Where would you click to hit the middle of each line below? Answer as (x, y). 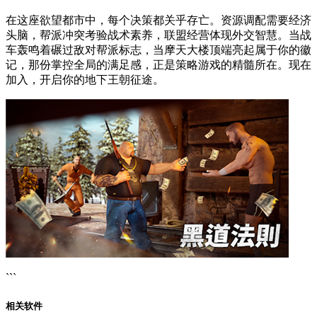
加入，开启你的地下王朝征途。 (85, 80)
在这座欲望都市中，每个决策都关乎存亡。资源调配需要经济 (158, 21)
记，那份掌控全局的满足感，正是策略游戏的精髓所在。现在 (158, 65)
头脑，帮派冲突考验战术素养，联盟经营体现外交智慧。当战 (158, 35)
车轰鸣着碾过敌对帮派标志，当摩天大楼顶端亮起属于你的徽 (158, 50)
